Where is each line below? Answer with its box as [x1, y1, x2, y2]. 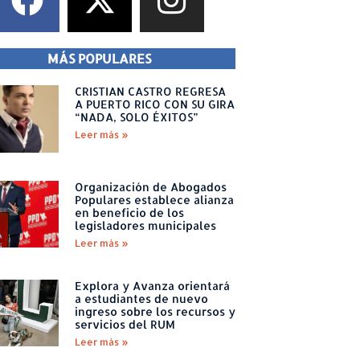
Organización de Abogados [74, 179, 227, 194]
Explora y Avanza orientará [74, 278, 230, 292]
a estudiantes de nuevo [74, 291, 208, 305]
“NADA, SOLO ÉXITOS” [74, 110, 198, 125]
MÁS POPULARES [47, 50, 152, 67]
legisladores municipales [74, 218, 216, 232]
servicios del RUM [74, 317, 175, 331]
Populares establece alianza [74, 192, 234, 207]
